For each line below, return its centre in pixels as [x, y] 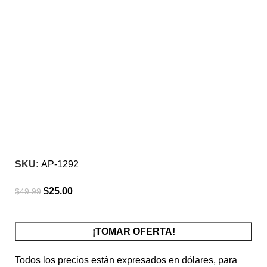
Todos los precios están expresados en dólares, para [126, 260]
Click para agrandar [57, 110]
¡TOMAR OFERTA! [133, 232]
